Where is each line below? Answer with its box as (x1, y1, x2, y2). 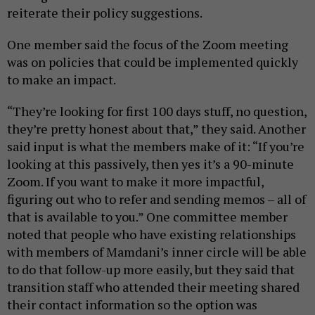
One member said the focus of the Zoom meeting (7, 35, 288, 53)
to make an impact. (7, 70, 116, 88)
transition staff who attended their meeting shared (7, 278, 300, 295)
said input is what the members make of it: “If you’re (7, 137, 304, 155)
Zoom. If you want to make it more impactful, (7, 172, 264, 190)
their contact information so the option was (7, 295, 257, 313)
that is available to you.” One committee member (7, 207, 288, 225)
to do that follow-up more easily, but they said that (7, 260, 295, 278)
